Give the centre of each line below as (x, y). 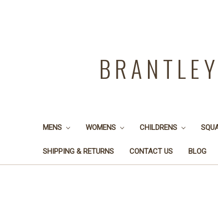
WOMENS (101, 127)
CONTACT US (151, 151)
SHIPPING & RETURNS (78, 151)
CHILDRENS (159, 127)
